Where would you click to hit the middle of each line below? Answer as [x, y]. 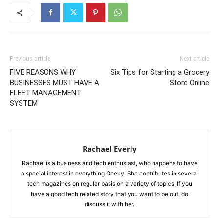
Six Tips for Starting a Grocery [160, 72]
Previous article [30, 58]
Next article [195, 58]
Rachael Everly [109, 148]
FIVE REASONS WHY [43, 72]
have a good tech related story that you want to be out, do [109, 194]
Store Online [189, 82]
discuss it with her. [109, 204]
